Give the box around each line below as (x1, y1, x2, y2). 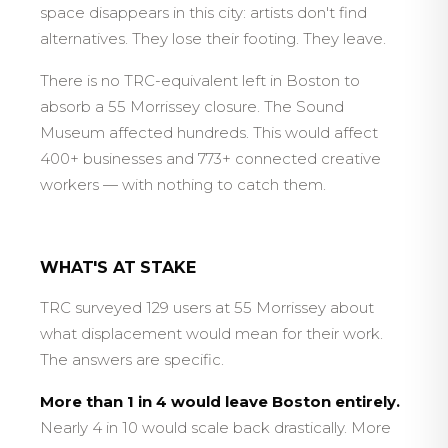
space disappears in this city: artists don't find (40, 3, 367, 22)
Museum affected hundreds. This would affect (40, 123, 378, 142)
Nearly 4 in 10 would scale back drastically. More (40, 418, 391, 437)
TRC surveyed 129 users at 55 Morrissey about (40, 298, 374, 317)
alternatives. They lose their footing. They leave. (40, 29, 386, 48)
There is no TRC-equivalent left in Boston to (40, 71, 360, 90)
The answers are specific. (40, 350, 224, 369)
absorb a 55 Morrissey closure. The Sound (40, 97, 344, 116)
